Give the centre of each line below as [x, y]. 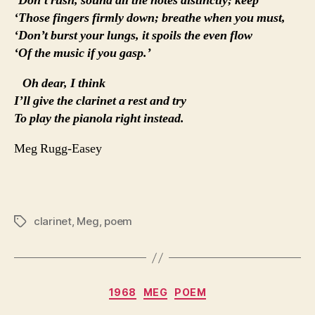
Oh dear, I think [63, 84]
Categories [188, 290]
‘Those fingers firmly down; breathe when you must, [150, 18]
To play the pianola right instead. [99, 119]
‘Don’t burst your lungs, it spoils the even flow [133, 36]
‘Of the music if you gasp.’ [83, 53]
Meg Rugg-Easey [58, 149]
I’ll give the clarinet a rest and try [100, 101]
